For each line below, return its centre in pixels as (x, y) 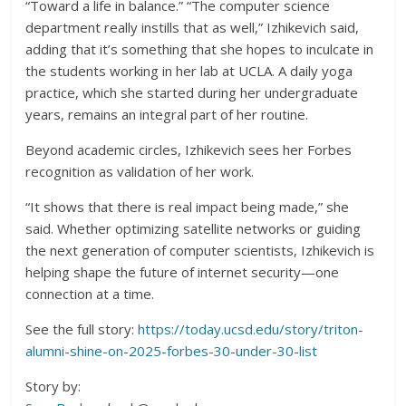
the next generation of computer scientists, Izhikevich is (200, 250)
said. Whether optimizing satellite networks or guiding (193, 228)
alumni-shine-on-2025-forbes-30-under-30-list (172, 350)
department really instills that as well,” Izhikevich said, (193, 27)
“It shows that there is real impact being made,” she (188, 206)
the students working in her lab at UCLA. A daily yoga (189, 70)
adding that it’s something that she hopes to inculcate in (200, 48)
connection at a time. (90, 293)
